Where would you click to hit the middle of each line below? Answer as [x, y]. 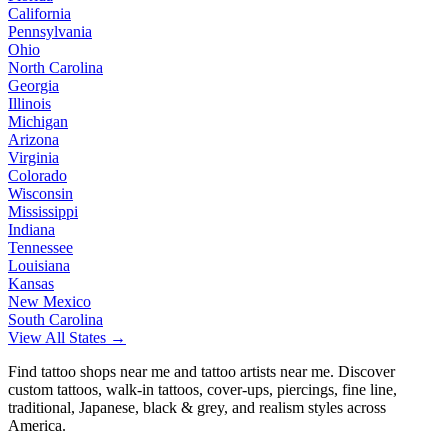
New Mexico [49, 301]
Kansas [31, 283]
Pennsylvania [50, 31]
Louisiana [39, 265]
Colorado [37, 175]
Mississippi [43, 211]
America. [37, 425]
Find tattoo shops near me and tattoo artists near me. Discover [201, 371]
